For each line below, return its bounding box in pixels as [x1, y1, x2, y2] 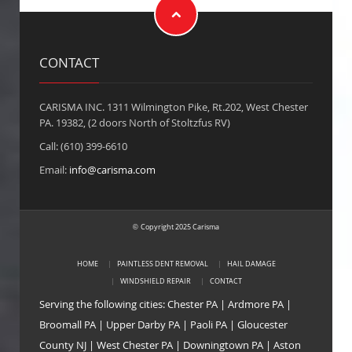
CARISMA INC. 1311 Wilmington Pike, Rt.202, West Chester [38, 100, 308, 115]
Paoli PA [189, 317, 227, 332]
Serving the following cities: [38, 297, 167, 312]
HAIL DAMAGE [226, 258, 276, 269]
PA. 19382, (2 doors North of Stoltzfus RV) [38, 115, 230, 130]
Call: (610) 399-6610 [38, 139, 127, 154]
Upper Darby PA [105, 317, 180, 332]
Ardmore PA [227, 297, 284, 312]
